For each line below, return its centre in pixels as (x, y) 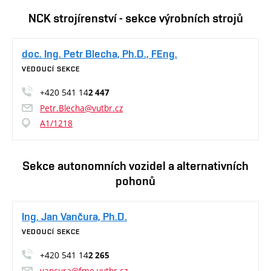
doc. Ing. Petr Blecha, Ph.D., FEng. (100, 54)
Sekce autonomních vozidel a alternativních (135, 166)
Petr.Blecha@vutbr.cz (81, 108)
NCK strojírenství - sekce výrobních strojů (135, 18)
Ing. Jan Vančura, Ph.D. (74, 217)
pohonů (135, 181)
